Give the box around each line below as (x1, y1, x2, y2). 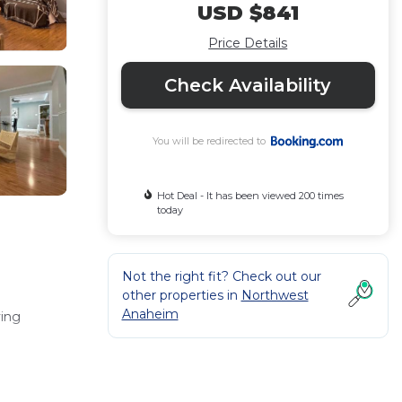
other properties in (121, 287, 241, 303)
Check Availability (164, 74, 332, 96)
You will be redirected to (153, 135, 272, 147)
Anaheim (121, 306, 179, 322)
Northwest (240, 287, 309, 303)
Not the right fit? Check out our (121, 268, 321, 284)
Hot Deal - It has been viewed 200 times (156, 189, 344, 202)
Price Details (208, 35, 288, 51)
